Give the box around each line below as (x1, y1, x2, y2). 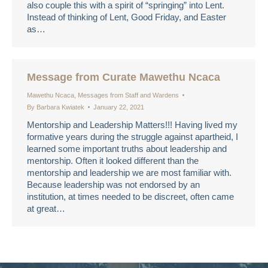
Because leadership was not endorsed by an (27, 179, 200, 190)
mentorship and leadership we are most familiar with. (27, 167, 232, 178)
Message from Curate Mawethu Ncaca (27, 71, 220, 83)
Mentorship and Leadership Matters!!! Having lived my (27, 120, 237, 130)
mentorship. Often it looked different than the (27, 156, 199, 166)
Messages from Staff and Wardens (78, 92, 179, 99)
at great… (27, 203, 65, 214)
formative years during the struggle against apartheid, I (27, 132, 238, 142)
